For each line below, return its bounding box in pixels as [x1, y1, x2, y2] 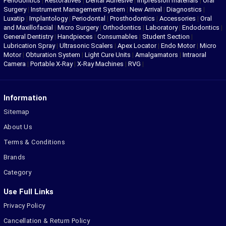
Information [4, 93, 47, 103]
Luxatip [4, 15, 25, 23]
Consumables [97, 33, 138, 41]
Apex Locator [118, 42, 156, 50]
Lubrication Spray [4, 42, 55, 50]
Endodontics [182, 24, 219, 32]
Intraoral [183, 51, 206, 59]
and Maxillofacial [4, 24, 53, 32]
